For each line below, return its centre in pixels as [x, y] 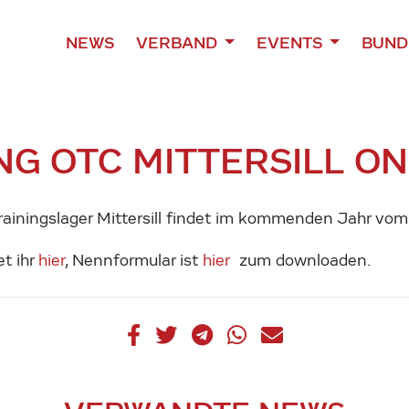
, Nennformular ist [134, 260]
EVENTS [291, 42]
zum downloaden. [301, 260]
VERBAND [178, 42]
